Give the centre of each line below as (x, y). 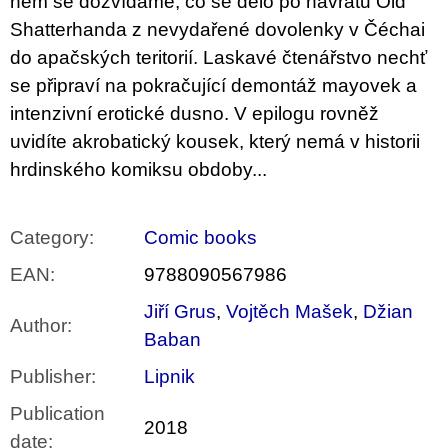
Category (49, 238)
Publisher (50, 377)
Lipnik (169, 377)
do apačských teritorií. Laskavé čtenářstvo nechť (218, 58)
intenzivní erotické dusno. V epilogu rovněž (194, 114)
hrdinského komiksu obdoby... (138, 170)
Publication (57, 414)
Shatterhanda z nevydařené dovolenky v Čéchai (217, 30)
